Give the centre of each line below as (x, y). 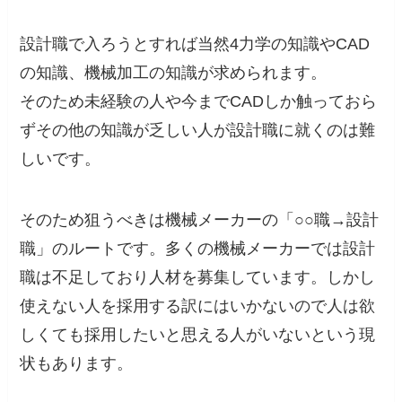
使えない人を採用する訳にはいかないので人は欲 (198, 306)
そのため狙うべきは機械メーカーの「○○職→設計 (200, 219)
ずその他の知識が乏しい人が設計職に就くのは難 (198, 130)
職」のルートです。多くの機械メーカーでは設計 (198, 248)
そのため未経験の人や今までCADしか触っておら (199, 101)
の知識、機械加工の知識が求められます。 (174, 72)
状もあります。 (77, 363)
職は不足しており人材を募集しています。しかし (198, 277)
